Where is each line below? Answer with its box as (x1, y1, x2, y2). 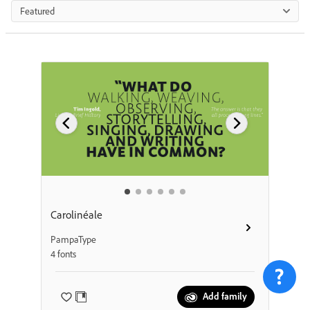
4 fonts (50, 248, 76, 260)
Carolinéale (50, 208, 102, 222)
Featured (20, 5, 55, 17)
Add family (203, 290, 248, 302)
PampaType (50, 233, 96, 246)
